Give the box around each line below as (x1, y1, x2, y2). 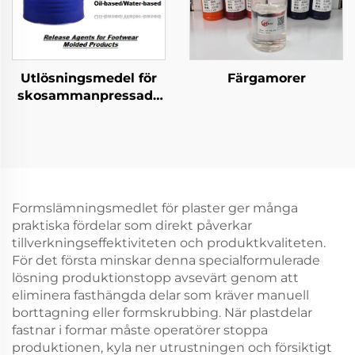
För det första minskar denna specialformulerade (12, 253, 320, 268)
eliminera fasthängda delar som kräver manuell (12, 288, 309, 303)
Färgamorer (227, 71, 306, 86)
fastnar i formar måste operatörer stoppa (12, 323, 268, 338)
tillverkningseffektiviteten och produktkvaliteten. (12, 235, 326, 250)
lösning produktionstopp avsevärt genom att (12, 270, 299, 285)
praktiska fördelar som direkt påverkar (12, 218, 252, 233)
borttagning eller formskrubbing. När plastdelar (12, 305, 312, 320)
